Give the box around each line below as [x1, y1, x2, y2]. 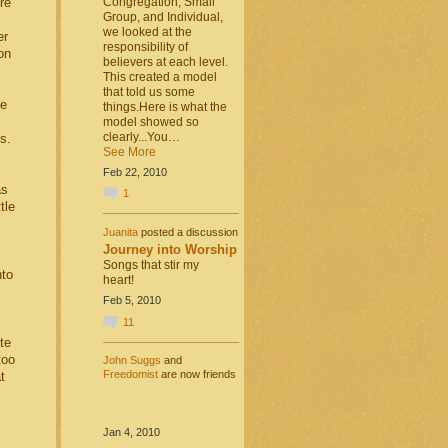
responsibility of [102, 39, 188, 54]
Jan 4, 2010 [102, 425, 160, 438]
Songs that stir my [102, 258, 199, 273]
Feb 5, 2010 [102, 294, 161, 307]
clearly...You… [102, 129, 180, 144]
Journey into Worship [102, 242, 237, 258]
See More [102, 144, 156, 159]
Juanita [102, 225, 138, 238]
